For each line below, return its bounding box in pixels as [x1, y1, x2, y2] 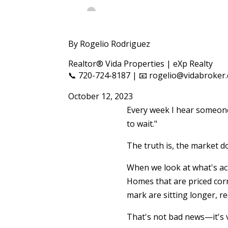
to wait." [126, 118, 157, 130]
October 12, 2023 [68, 91, 133, 102]
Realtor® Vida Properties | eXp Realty [68, 58, 213, 70]
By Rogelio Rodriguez [68, 38, 151, 50]
